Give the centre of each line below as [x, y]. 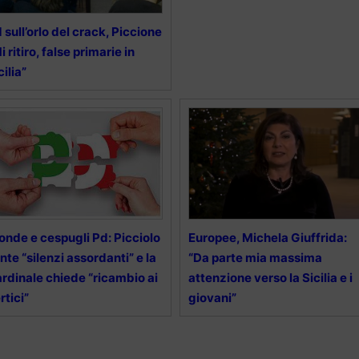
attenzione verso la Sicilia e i [270, 277]
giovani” [212, 297]
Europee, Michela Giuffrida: [267, 237]
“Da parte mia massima [255, 257]
